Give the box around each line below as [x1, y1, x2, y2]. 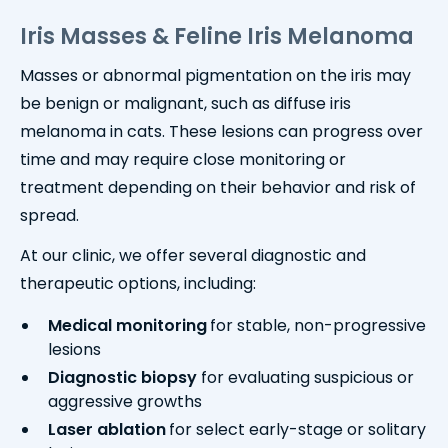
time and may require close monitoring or [20, 148, 346, 172]
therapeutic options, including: [20, 272, 256, 296]
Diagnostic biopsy [48, 366, 197, 390]
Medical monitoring [48, 314, 207, 338]
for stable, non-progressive [210, 314, 426, 338]
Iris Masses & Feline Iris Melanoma [20, 21, 414, 53]
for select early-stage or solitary [169, 418, 426, 442]
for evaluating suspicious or [197, 366, 414, 390]
